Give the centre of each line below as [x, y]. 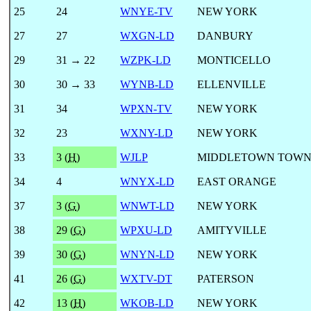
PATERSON [226, 278]
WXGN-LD [147, 35]
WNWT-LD [147, 205]
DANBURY [225, 35]
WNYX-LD [147, 181]
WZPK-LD [145, 60]
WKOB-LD [147, 303]
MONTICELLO [234, 60]
